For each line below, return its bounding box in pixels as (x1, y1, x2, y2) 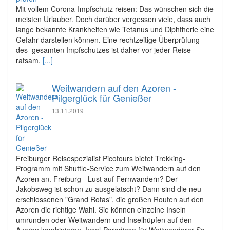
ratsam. (16, 54, 43, 65)
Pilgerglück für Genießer (52, 90, 151, 104)
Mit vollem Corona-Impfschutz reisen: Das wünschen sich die (16, 3, 214, 14)
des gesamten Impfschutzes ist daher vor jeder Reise (16, 44, 191, 55)
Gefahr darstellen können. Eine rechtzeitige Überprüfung (16, 34, 200, 45)
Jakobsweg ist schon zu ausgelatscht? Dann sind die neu (16, 183, 201, 194)
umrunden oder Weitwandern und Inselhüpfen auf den (16, 214, 192, 225)
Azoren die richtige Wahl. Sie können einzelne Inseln (16, 204, 186, 215)
